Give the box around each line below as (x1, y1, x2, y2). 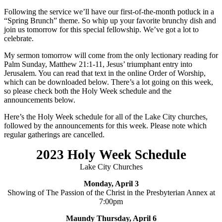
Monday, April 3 (83, 179, 139, 188)
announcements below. (4, 95, 75, 104)
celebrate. (4, 34, 34, 43)
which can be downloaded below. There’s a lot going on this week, (4, 77, 213, 86)
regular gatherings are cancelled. (4, 130, 105, 139)
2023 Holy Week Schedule (36, 147, 186, 162)
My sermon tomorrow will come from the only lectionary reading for (4, 51, 218, 59)
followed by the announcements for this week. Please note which (4, 121, 207, 130)
